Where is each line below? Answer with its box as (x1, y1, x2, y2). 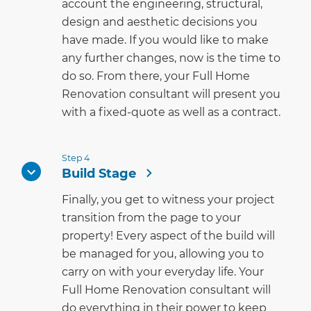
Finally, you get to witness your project (62, 192, 275, 206)
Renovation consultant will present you (62, 87, 280, 101)
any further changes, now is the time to (62, 51, 280, 65)
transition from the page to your (62, 210, 241, 224)
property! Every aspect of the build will (62, 228, 275, 242)
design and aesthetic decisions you (62, 15, 258, 28)
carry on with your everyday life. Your (62, 264, 264, 278)
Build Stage (62, 165, 136, 181)
